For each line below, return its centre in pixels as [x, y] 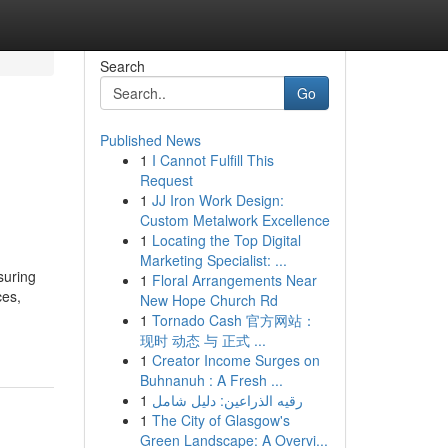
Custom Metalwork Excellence [234, 220]
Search [122, 66]
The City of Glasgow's [220, 420]
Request [166, 180]
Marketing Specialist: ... [213, 260]
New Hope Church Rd [208, 300]
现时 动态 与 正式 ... [202, 340]
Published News [150, 140]
